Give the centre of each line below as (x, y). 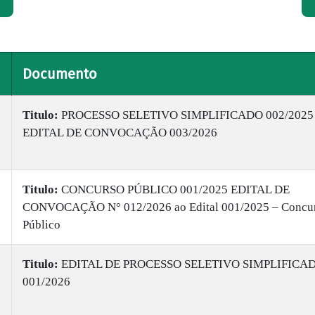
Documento (60, 74)
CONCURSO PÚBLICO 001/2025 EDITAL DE (174, 189)
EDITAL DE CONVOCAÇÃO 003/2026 (120, 133)
